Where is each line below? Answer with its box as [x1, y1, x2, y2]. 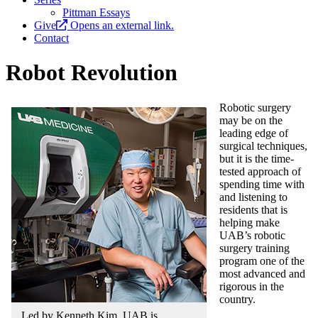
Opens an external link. [70, 18, 174, 31]
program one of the [219, 254, 305, 267]
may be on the [219, 114, 283, 126]
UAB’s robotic [219, 229, 285, 241]
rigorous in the [219, 280, 284, 292]
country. [219, 292, 256, 305]
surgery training [219, 241, 290, 254]
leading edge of [219, 126, 288, 139]
